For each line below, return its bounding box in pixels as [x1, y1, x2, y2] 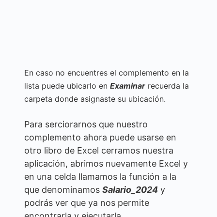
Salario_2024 [102, 185, 158, 195]
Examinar [110, 81, 145, 91]
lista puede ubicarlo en [24, 81, 110, 91]
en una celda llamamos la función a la [24, 171, 176, 182]
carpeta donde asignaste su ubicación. [24, 94, 166, 104]
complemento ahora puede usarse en [24, 132, 176, 143]
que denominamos [24, 185, 102, 195]
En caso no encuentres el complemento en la [24, 68, 189, 78]
